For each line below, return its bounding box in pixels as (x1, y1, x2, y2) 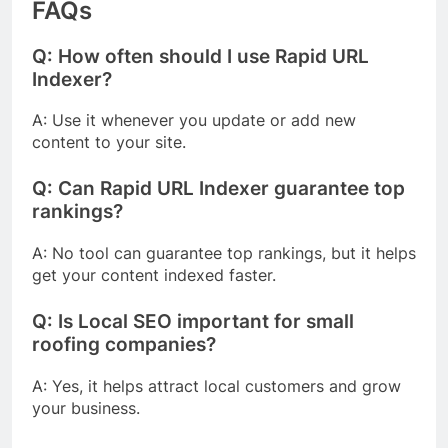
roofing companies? (32, 333, 216, 357)
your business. (32, 397, 140, 418)
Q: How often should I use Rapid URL (32, 44, 369, 68)
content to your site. (32, 132, 186, 153)
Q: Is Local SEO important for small (32, 310, 354, 334)
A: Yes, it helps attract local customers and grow (32, 375, 401, 396)
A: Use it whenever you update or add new (32, 110, 356, 131)
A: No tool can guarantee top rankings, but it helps (32, 243, 416, 264)
